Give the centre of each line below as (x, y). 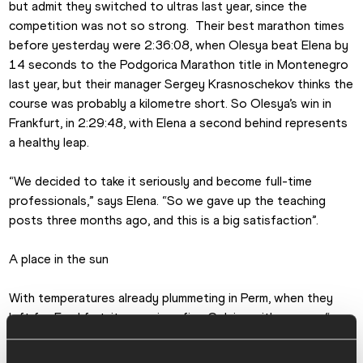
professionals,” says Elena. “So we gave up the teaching (168, 201)
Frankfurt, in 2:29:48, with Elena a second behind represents (179, 123)
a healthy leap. (51, 143)
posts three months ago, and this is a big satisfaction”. (164, 220)
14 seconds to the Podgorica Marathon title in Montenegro (179, 65)
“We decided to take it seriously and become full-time (161, 181)
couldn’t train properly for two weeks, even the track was (172, 337)
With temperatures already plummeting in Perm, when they (171, 298)
